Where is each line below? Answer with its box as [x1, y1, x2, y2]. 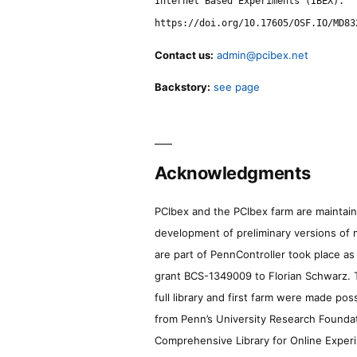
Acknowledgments [155, 162, 311, 183]
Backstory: [155, 80, 211, 93]
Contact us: [155, 48, 214, 61]
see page [214, 80, 261, 93]
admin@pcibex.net [217, 48, 309, 61]
